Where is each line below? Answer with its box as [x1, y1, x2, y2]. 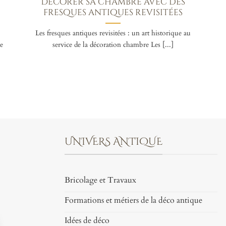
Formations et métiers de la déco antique [65, 195, 203, 206]
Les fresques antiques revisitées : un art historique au [35, 28, 191, 38]
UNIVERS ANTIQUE [65, 135, 163, 149]
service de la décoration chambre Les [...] [52, 40, 174, 50]
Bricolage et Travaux [65, 175, 137, 186]
